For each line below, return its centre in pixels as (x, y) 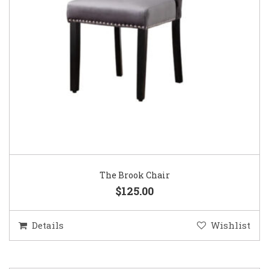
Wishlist (231, 225)
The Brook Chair (134, 175)
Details (48, 225)
